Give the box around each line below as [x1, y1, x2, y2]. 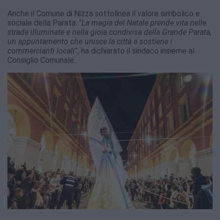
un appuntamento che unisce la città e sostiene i [7, 36, 172, 46]
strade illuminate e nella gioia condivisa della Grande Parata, [7, 27, 212, 37]
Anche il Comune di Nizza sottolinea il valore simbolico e [7, 8, 200, 18]
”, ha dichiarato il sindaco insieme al [75, 46, 194, 55]
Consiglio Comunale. [7, 55, 76, 65]
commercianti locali [7, 46, 75, 55]
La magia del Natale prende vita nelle [82, 18, 206, 27]
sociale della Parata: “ [7, 18, 82, 27]
